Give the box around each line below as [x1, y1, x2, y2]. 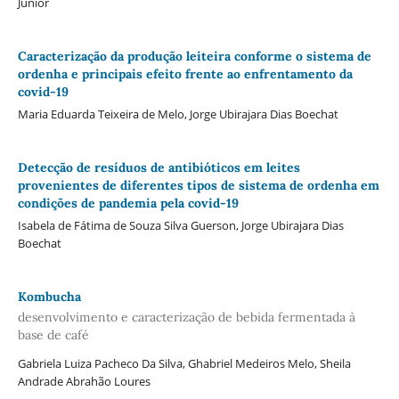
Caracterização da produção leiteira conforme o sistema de [17, 48, 371, 64]
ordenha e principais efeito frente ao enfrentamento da [17, 66, 353, 82]
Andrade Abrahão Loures [17, 373, 151, 390]
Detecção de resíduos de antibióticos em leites [17, 159, 300, 175]
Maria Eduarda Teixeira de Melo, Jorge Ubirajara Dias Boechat [17, 105, 338, 122]
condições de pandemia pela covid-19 [17, 194, 239, 211]
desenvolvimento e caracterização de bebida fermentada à [17, 309, 355, 326]
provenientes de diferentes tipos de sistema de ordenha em [17, 176, 379, 193]
